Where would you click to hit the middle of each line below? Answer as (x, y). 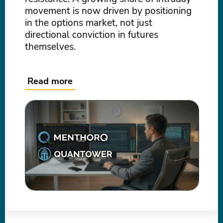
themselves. (50, 47)
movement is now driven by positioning (108, 11)
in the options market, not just (89, 23)
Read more (50, 81)
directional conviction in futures (92, 35)
